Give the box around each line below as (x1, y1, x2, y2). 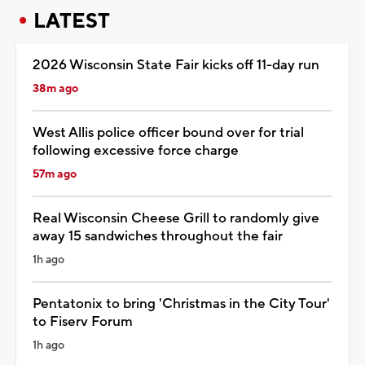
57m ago (33, 166, 77, 182)
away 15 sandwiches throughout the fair (33, 226, 283, 245)
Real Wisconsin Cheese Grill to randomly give (33, 209, 319, 227)
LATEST (33, 7, 110, 34)
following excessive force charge (33, 141, 239, 160)
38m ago (33, 81, 78, 96)
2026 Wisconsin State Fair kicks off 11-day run (33, 55, 319, 74)
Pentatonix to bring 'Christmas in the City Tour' (33, 294, 330, 313)
